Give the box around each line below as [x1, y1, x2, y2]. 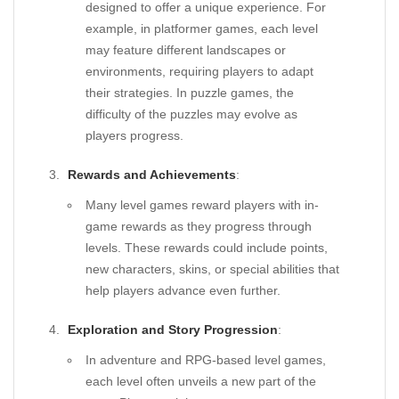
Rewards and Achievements [68, 167, 236, 182]
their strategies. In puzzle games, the [85, 85, 294, 100]
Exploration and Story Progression [68, 322, 278, 337]
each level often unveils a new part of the [85, 374, 316, 388]
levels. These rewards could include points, [85, 240, 328, 255]
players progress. [85, 128, 183, 142]
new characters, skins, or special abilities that [85, 262, 339, 276]
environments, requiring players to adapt [85, 64, 313, 78]
